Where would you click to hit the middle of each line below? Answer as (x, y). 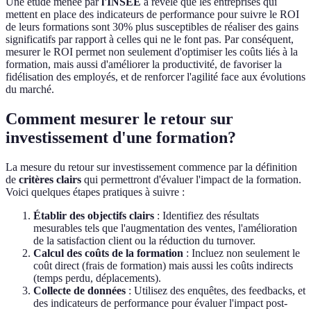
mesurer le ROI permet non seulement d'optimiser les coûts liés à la (152, 51)
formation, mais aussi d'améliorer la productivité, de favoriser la (144, 64)
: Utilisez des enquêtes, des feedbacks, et (216, 290)
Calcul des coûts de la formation (108, 253)
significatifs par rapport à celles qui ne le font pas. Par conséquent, (150, 39)
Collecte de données (79, 290)
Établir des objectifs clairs (94, 215)
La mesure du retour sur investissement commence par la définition (151, 167)
